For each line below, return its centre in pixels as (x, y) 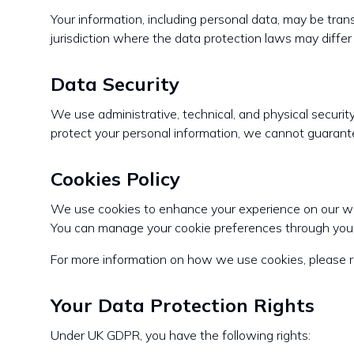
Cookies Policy (115, 179)
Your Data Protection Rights (183, 305)
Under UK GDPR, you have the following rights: (181, 335)
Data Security (115, 84)
